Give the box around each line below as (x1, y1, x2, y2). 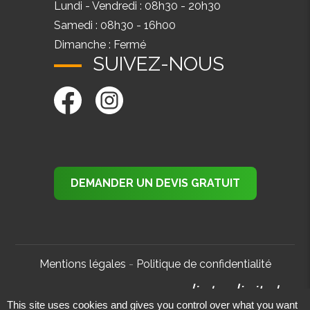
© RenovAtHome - (19, 289, 118, 303)
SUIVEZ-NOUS (92, 52, 224, 75)
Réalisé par (118, 289, 177, 303)
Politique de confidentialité (136, 257, 271, 271)
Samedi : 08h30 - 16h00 (53, 18, 176, 32)
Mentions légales (39, 257, 129, 271)
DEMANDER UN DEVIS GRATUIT (70, 176, 240, 190)
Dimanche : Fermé (53, 37, 146, 51)
